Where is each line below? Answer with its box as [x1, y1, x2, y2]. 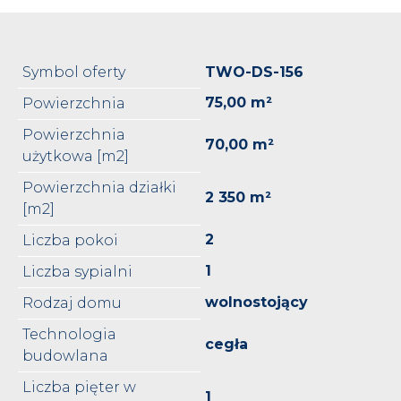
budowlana [22, 346, 108, 364]
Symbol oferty [22, 63, 125, 81]
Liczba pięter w [22, 378, 136, 396]
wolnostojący [205, 293, 308, 311]
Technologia [22, 325, 116, 343]
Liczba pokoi [22, 231, 118, 249]
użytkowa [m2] [22, 147, 129, 165]
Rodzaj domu [22, 294, 122, 311]
